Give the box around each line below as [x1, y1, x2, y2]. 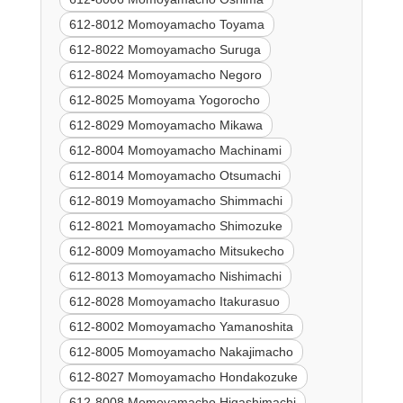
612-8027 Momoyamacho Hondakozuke [68, 370, 298, 385]
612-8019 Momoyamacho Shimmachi [68, 193, 282, 209]
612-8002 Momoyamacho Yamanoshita [68, 319, 293, 335]
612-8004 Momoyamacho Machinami [68, 143, 282, 158]
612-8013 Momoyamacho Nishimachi [68, 269, 282, 284]
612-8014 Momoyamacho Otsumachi [68, 168, 281, 184]
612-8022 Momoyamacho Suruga [68, 42, 261, 58]
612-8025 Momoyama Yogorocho [68, 93, 260, 108]
